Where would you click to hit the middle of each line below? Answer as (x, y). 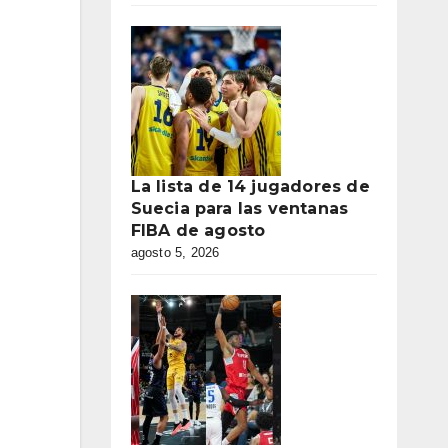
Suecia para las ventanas (239, 208)
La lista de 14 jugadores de (250, 186)
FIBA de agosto (198, 230)
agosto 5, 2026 (175, 252)
